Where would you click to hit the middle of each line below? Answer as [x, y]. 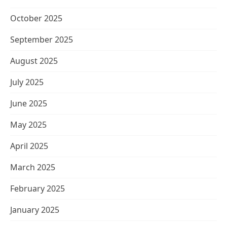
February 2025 [37, 188]
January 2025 [35, 210]
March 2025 [33, 167]
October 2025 [36, 18]
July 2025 [27, 82]
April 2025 [29, 146]
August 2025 [34, 61]
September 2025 [42, 40]
